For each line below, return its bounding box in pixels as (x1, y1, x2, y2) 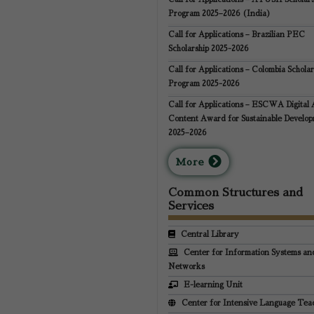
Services (168, 200, 214, 212)
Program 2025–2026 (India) (168, 10, 271, 18)
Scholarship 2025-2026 (168, 45, 249, 53)
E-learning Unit (184, 281, 243, 289)
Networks (168, 263, 205, 271)
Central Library (181, 231, 239, 238)
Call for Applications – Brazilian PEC (168, 31, 305, 39)
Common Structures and (168, 187, 303, 198)
